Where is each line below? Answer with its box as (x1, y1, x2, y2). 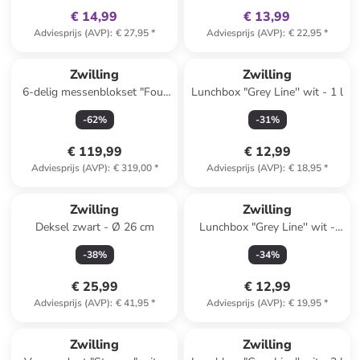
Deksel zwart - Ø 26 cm (35, 219, 154, 235)
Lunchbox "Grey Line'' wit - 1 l (191, 84, 344, 100)
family (71, 316, 98, 329)
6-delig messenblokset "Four (22, 84, 167, 100)
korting (100, 316, 131, 329)
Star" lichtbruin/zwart (42, 100, 148, 116)
